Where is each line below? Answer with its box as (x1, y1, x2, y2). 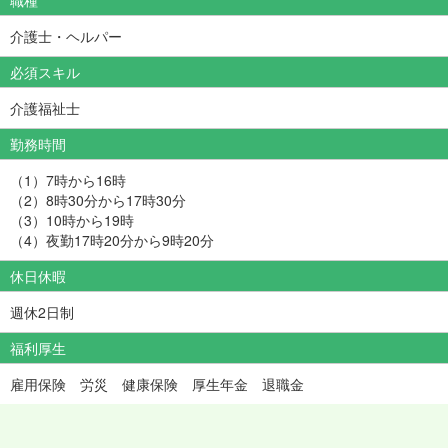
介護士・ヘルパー (10, 25, 122, 46)
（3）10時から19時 (10, 209, 134, 230)
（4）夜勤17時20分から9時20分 (10, 229, 214, 250)
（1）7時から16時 (10, 169, 126, 190)
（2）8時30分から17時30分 (10, 189, 186, 210)
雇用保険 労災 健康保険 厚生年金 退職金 (10, 373, 304, 394)
